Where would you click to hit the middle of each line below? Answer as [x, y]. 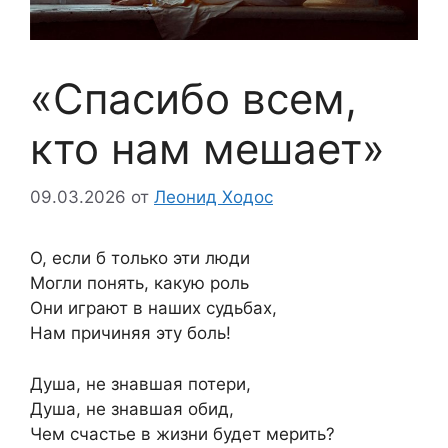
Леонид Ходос [213, 197]
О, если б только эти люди [140, 258]
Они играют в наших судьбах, [153, 308]
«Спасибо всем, [193, 98]
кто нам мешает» [207, 148]
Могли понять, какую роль [139, 283]
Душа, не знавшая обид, [132, 408]
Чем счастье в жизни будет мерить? [182, 433]
